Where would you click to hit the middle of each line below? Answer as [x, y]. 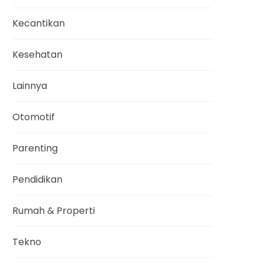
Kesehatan [37, 55]
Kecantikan [39, 23]
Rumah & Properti [54, 211]
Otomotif [34, 117]
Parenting [35, 148]
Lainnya [30, 86]
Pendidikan [37, 179]
